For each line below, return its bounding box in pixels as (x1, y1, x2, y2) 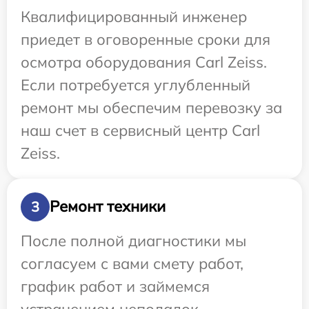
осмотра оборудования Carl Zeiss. (21, 52, 267, 72)
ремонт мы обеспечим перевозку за (21, 97, 282, 117)
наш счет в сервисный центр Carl (21, 120, 260, 140)
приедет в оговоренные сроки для (21, 29, 270, 49)
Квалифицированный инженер (21, 6, 247, 26)
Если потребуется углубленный (21, 74, 250, 94)
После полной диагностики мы (21, 230, 246, 250)
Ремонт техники (50, 197, 166, 217)
